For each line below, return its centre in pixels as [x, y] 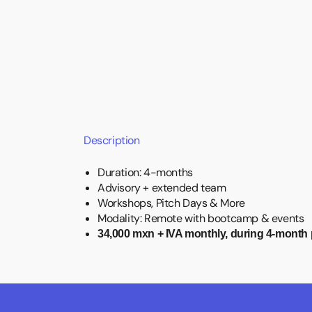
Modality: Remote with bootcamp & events [201, 218]
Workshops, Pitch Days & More [171, 203]
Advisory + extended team [162, 188]
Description [112, 140]
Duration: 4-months [145, 172]
